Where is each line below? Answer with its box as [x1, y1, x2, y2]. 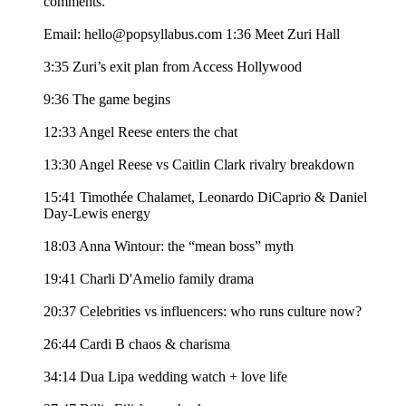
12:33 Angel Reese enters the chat [43, 124, 237, 140]
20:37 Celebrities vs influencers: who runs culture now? [43, 304, 362, 320]
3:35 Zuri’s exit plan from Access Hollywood [43, 59, 302, 75]
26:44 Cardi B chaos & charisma [43, 336, 230, 353]
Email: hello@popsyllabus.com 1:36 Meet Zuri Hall [43, 26, 340, 43]
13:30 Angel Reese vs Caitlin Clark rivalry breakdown [43, 157, 354, 173]
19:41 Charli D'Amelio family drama [43, 271, 254, 287]
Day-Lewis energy [43, 206, 150, 222]
